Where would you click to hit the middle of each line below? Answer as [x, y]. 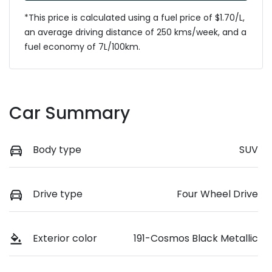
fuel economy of [61, 46]
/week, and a [219, 32]
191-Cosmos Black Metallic [196, 238]
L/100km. [122, 46]
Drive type [58, 194]
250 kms [174, 32]
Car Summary [70, 113]
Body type [57, 149]
